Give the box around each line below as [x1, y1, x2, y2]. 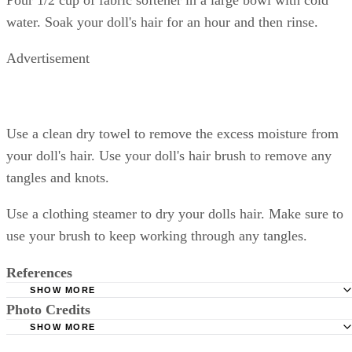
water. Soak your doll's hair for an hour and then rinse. [6, 13, 318, 30]
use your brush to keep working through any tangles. [6, 227, 307, 244]
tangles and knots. [6, 169, 109, 185]
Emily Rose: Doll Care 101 [66, 326, 198, 339]
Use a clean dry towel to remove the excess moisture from [6, 125, 339, 141]
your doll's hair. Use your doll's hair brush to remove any [6, 147, 332, 163]
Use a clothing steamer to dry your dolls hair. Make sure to [6, 205, 343, 222]
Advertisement [6, 49, 90, 66]
